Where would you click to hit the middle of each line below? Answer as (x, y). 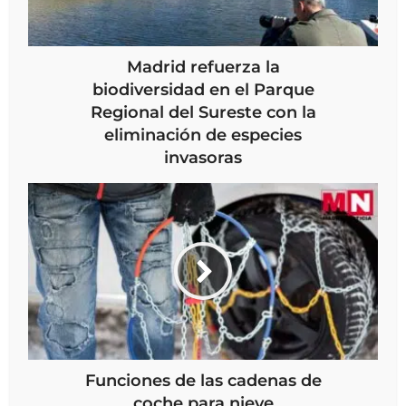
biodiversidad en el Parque (203, 89)
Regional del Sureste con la (203, 112)
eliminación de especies (203, 135)
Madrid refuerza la (203, 67)
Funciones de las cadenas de (203, 380)
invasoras (203, 157)
